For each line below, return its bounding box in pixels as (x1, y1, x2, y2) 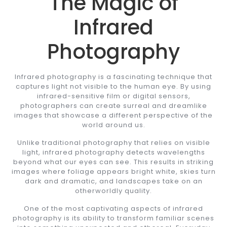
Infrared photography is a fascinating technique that (15, 71, 212, 82)
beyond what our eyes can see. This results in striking (13, 157, 214, 167)
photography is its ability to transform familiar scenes (13, 213, 214, 223)
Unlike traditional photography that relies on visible (17, 137, 210, 147)
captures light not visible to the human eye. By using (16, 81, 211, 91)
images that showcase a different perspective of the (14, 110, 213, 120)
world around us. (82, 120, 145, 130)
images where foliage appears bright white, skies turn (11, 166, 216, 176)
